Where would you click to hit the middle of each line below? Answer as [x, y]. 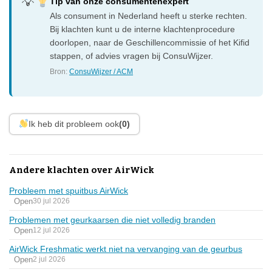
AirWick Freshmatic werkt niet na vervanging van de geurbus [126, 249]
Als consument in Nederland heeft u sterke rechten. [149, 15]
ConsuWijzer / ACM [101, 71]
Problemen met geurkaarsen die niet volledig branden [112, 219]
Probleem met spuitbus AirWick [69, 190]
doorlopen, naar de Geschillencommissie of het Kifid [150, 42]
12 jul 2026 [51, 230]
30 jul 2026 [51, 201]
